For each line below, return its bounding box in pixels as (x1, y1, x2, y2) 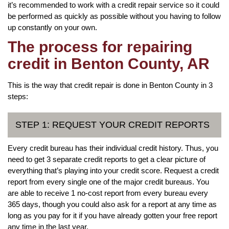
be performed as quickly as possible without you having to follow (8, 11, 221, 20)
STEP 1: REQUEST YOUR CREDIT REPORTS (15, 119, 210, 130)
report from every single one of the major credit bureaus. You (8, 177, 209, 186)
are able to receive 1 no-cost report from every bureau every (8, 188, 208, 197)
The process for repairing (8, 38, 192, 55)
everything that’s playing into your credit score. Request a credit (8, 166, 219, 175)
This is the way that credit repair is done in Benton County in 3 (8, 80, 213, 89)
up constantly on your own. (8, 22, 97, 32)
